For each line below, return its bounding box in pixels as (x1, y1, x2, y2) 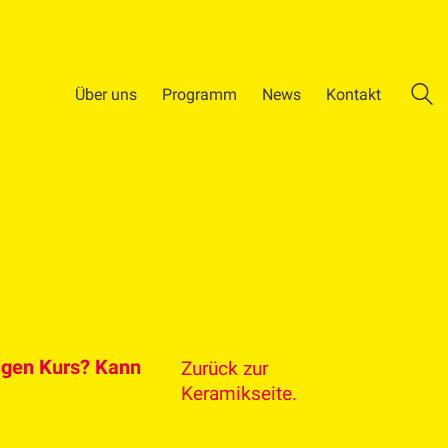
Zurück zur (181, 357, 268, 380)
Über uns (75, 84, 137, 104)
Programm (162, 84, 237, 104)
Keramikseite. (181, 382, 297, 405)
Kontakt (326, 84, 381, 104)
